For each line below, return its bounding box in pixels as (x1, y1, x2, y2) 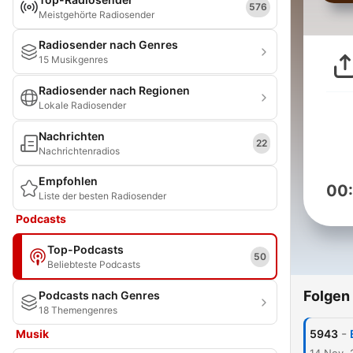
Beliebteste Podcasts (47, 258, 140, 270)
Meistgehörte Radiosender (39, 9, 154, 20)
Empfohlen (39, 174, 98, 188)
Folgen (303, 288, 350, 304)
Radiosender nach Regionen (39, 84, 190, 97)
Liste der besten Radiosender (39, 190, 166, 202)
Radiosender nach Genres (39, 38, 178, 51)
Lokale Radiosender (39, 99, 126, 111)
